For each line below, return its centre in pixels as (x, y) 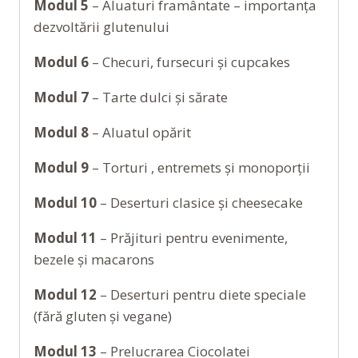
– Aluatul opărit (140, 132)
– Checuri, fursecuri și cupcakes (189, 62)
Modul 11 (65, 237)
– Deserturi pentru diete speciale (201, 294)
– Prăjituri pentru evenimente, (192, 237)
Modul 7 (61, 97)
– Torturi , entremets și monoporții (199, 167)
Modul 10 (65, 202)
